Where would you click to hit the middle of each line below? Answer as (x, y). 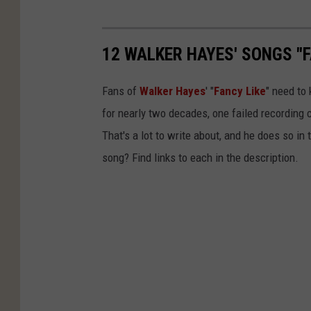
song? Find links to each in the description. (200, 157)
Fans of (121, 91)
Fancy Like (240, 91)
